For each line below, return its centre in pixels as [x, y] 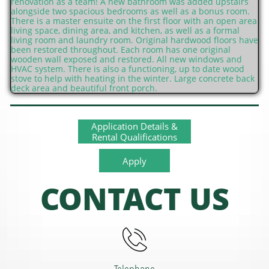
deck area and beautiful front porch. [84, 88]
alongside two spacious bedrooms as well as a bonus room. [130, 11]
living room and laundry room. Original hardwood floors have [134, 40]
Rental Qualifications [134, 137]
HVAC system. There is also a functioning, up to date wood [128, 69]
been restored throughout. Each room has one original [121, 50]
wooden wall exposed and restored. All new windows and [126, 59]
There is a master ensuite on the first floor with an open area [134, 21]
